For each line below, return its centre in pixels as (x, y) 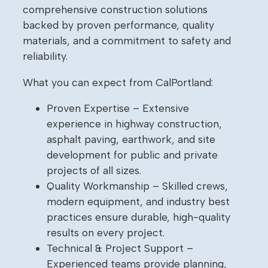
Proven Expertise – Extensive (118, 108)
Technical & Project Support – (120, 248)
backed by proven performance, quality (118, 25)
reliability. (45, 56)
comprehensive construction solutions (115, 9)
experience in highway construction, (134, 124)
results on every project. (106, 233)
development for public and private (132, 155)
